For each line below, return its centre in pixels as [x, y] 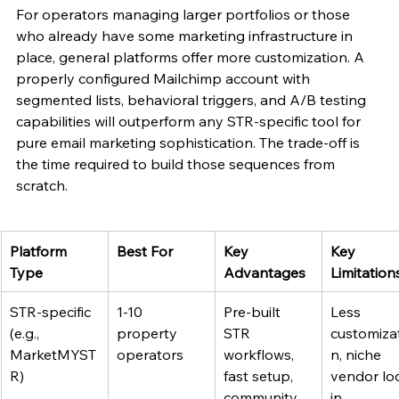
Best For [145, 251]
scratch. [42, 185]
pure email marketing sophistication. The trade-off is [190, 142]
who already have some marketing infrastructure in [186, 35]
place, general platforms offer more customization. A [192, 57]
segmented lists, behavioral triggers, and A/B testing [193, 99]
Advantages [265, 272]
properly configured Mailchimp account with [165, 78]
